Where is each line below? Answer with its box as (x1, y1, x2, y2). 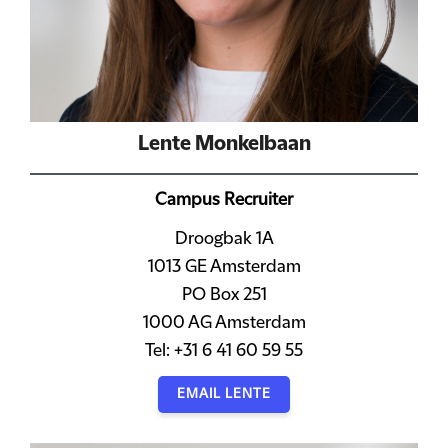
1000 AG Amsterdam (142, 313, 306, 333)
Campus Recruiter (155, 190, 293, 210)
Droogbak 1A (174, 229, 274, 249)
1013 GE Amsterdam (147, 257, 301, 277)
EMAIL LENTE (176, 386, 272, 402)
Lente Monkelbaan (137, 132, 311, 156)
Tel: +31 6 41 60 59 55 (145, 341, 303, 361)
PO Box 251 (181, 285, 267, 305)
